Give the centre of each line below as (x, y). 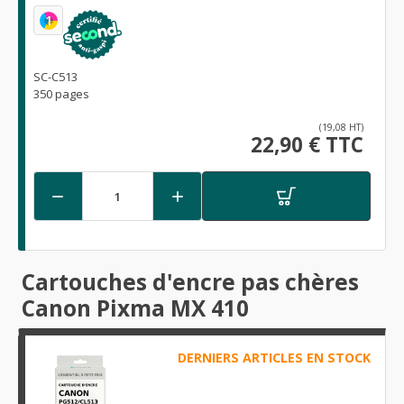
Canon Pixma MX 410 (135, 308)
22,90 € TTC (307, 145)
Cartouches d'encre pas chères (190, 282)
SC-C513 (55, 77)
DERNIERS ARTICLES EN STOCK (274, 358)
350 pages (61, 94)
